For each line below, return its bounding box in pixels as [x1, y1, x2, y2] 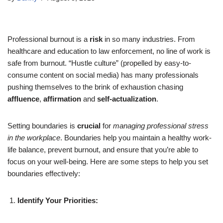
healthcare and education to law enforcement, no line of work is [7, 46, 211, 55]
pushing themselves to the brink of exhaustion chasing [7, 82, 183, 91]
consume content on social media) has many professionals [7, 70, 199, 79]
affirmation [43, 94, 83, 103]
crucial [77, 121, 103, 130]
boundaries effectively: [7, 169, 80, 178]
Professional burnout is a [7, 34, 90, 43]
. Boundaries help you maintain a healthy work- [60, 133, 212, 142]
